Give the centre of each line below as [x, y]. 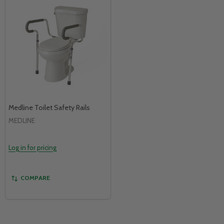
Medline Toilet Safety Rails [49, 107]
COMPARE [35, 177]
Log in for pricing [32, 147]
